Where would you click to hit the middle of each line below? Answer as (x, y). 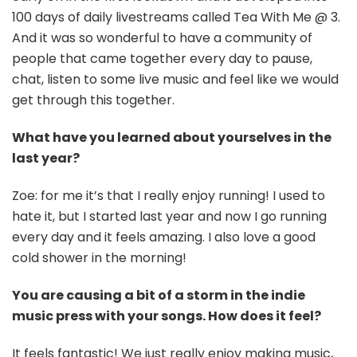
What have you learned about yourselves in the (172, 138)
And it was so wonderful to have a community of (162, 38)
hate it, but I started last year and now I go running (169, 217)
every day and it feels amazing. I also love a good (164, 237)
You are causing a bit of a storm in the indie (159, 296)
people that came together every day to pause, (162, 59)
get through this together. (93, 100)
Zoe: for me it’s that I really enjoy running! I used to (169, 196)
